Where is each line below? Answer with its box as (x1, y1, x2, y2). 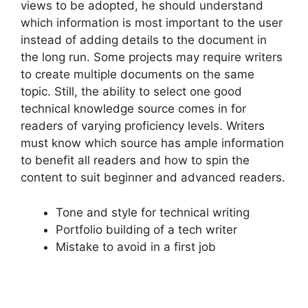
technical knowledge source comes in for (21, 102, 246, 116)
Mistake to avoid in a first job (56, 239, 216, 254)
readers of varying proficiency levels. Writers (21, 119, 265, 133)
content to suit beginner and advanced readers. (21, 170, 285, 185)
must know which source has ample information (21, 136, 284, 151)
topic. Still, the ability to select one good (21, 85, 242, 99)
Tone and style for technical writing (56, 205, 250, 219)
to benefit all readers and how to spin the (21, 153, 250, 168)
